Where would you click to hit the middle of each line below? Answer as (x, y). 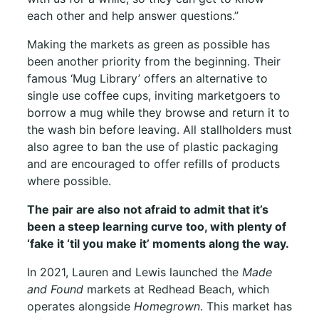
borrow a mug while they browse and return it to (158, 112)
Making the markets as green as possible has (148, 44)
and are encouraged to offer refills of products (153, 163)
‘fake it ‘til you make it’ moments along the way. (158, 243)
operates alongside (80, 306)
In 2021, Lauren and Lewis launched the (135, 272)
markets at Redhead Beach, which (176, 289)
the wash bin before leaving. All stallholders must (159, 129)
